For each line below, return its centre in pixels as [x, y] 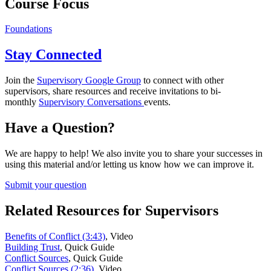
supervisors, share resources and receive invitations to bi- [113, 91]
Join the [21, 80]
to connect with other [182, 80]
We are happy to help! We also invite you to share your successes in [134, 154]
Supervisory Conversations [91, 102]
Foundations [28, 29]
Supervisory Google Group [89, 80]
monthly [22, 102]
